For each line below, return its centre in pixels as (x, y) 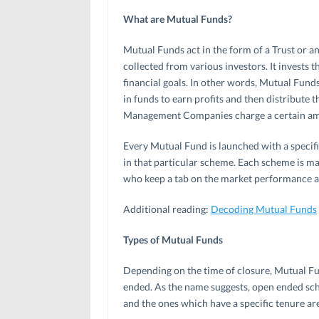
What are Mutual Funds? (177, 19)
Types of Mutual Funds (173, 239)
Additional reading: (167, 209)
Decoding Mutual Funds (263, 209)
